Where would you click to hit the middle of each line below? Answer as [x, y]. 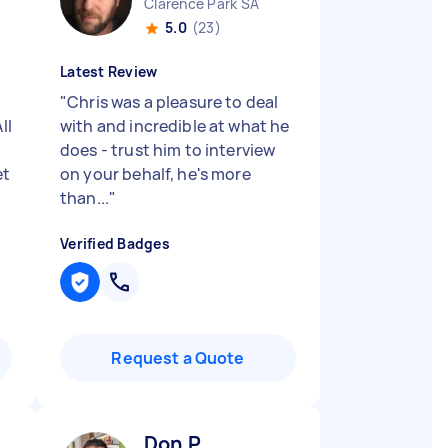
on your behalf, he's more [155, 174]
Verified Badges [115, 243]
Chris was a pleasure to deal [173, 102]
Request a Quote [178, 358]
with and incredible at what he [175, 126]
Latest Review [109, 71]
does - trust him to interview [168, 150]
